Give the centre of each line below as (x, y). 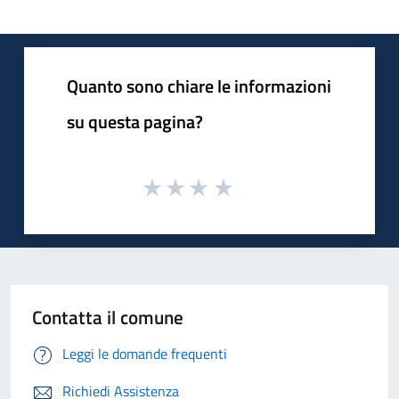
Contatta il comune (108, 318)
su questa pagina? (135, 121)
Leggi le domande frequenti (145, 354)
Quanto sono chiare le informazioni (199, 85)
